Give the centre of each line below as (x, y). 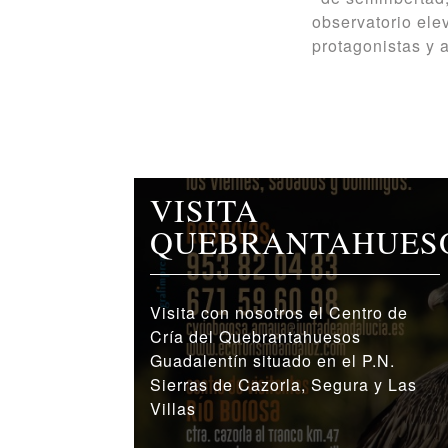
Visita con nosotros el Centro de (279, 313)
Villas (173, 409)
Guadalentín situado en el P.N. (273, 361)
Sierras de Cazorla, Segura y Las (284, 385)
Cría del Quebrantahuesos (256, 337)
